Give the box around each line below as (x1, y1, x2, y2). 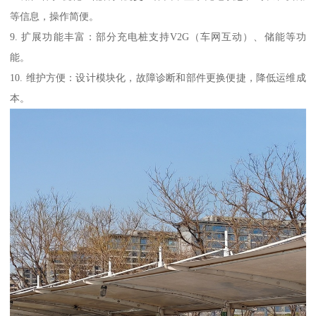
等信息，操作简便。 (10, 11, 99, 23)
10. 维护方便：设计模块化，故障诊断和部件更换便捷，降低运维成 (10, 72, 306, 84)
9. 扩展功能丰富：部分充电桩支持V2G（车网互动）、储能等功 (10, 31, 306, 43)
